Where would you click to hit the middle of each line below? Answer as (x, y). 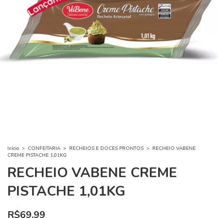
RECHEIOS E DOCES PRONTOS (106, 148)
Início (13, 148)
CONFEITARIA (44, 148)
